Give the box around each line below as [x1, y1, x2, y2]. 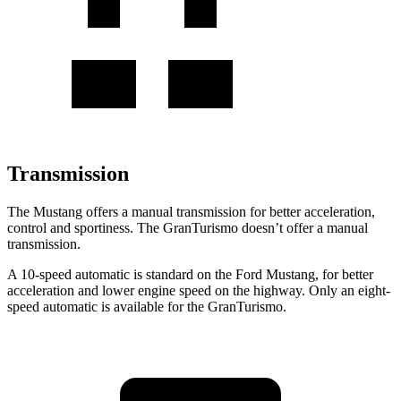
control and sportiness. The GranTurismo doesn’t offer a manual [7, 219, 368, 235]
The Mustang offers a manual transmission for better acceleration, [7, 203, 375, 219]
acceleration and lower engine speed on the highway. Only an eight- [7, 282, 390, 298]
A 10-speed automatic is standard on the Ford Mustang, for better [7, 266, 373, 282]
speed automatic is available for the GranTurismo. [7, 298, 286, 314]
